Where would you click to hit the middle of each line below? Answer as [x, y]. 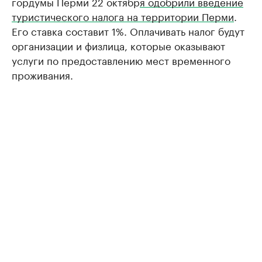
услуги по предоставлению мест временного [121, 60]
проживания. [42, 75]
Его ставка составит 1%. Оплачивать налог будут [128, 31]
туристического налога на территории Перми [123, 16]
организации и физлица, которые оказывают [118, 45]
